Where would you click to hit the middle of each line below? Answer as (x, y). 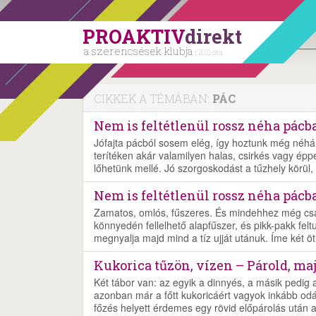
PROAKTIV (134, 36)
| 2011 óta (209, 53)
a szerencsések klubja (140, 51)
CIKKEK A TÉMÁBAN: (153, 98)
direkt (213, 36)
